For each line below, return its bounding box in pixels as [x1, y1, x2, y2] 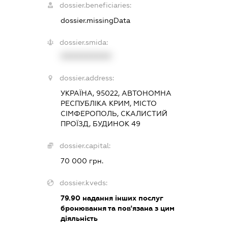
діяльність [60, 214, 98, 223]
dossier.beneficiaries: [59, 1, 131, 10]
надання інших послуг [80, 194, 163, 203]
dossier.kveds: [59, 179, 107, 187]
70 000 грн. [60, 157, 103, 165]
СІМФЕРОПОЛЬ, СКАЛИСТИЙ [60, 109, 167, 118]
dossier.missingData [60, 16, 130, 25]
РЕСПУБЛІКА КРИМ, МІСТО [60, 99, 157, 108]
